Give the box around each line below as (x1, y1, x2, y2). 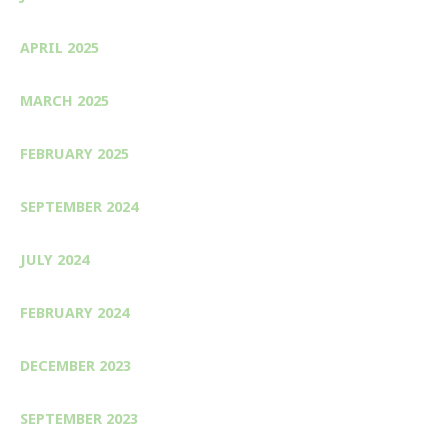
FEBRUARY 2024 (20, 303, 129, 322)
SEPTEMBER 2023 (20, 409, 138, 428)
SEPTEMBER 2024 (20, 197, 138, 216)
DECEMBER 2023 (20, 356, 131, 375)
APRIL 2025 (20, 38, 99, 57)
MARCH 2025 (20, 91, 109, 110)
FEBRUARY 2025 (20, 144, 129, 163)
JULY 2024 (20, 250, 89, 269)
